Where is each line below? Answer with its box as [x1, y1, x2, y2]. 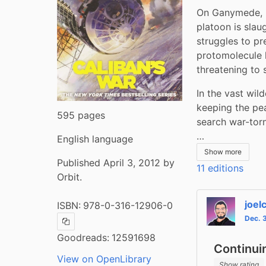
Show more [204, 147, 242, 156]
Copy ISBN [65, 221, 102, 229]
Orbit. [57, 170, 82, 183]
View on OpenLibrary [57, 252, 151, 265]
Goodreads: [57, 231, 109, 243]
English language [57, 132, 133, 145]
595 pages [57, 109, 105, 121]
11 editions [197, 161, 244, 174]
